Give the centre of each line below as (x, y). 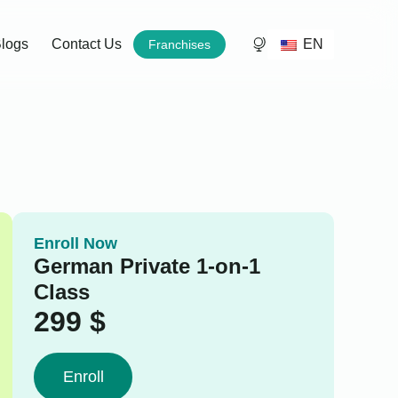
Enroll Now (75, 243)
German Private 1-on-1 (147, 266)
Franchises (180, 44)
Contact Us (87, 44)
